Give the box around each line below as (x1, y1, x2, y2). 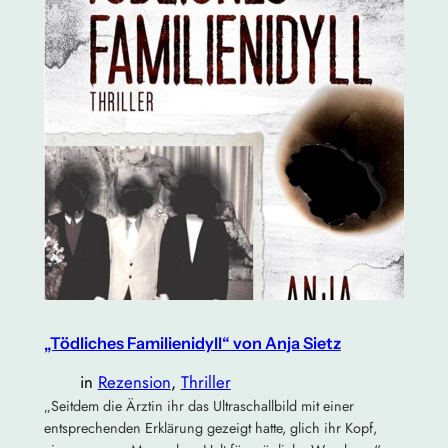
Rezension (97, 370, 171, 395)
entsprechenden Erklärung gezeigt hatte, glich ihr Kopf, (43, 418, 377, 439)
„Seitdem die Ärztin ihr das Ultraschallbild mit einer (43, 396, 354, 417)
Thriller (180, 370, 231, 395)
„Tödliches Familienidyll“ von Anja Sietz (43, 332, 341, 353)
